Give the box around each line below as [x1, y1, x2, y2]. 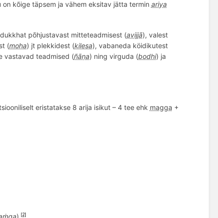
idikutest [140, 41, 168, 50]
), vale [142, 31, 162, 39]
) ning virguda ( [89, 52, 138, 61]
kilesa [74, 41, 92, 50]
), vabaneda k [92, 41, 137, 50]
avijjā [126, 31, 143, 39]
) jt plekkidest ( [26, 41, 74, 50]
